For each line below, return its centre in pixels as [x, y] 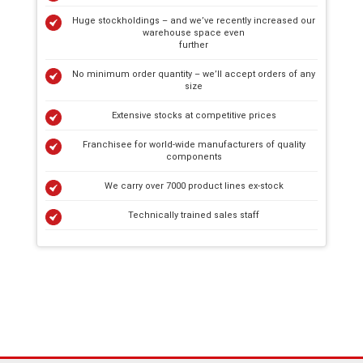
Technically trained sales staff [194, 215]
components [194, 156]
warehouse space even [194, 32]
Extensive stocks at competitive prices [194, 115]
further [194, 45]
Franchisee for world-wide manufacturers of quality [194, 144]
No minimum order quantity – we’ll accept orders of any [194, 74]
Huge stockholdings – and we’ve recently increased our [194, 20]
